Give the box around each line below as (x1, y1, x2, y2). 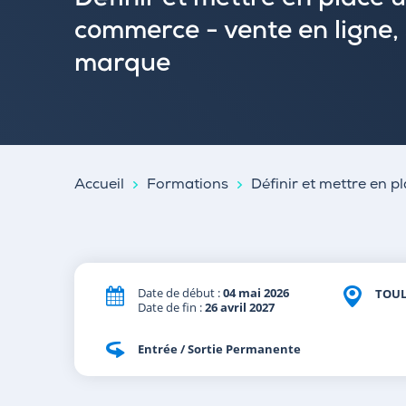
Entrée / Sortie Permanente (138, 341, 301, 357)
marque (74, 53, 170, 78)
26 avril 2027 (205, 299, 275, 315)
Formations (147, 179, 228, 193)
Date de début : (138, 285, 223, 301)
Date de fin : (138, 299, 205, 315)
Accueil (74, 179, 124, 193)
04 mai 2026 (223, 285, 289, 301)
